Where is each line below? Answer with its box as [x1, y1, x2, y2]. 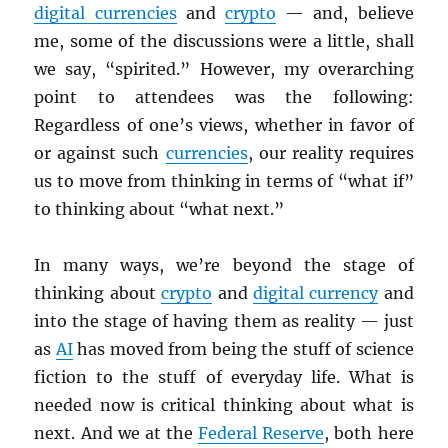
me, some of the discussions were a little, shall [34, 31, 414, 52]
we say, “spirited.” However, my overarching [34, 59, 414, 80]
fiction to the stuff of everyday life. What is [34, 367, 414, 388]
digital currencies [34, 3, 177, 24]
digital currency [252, 283, 379, 304]
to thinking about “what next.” [34, 199, 285, 220]
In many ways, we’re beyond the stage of [34, 255, 414, 276]
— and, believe [276, 3, 414, 24]
